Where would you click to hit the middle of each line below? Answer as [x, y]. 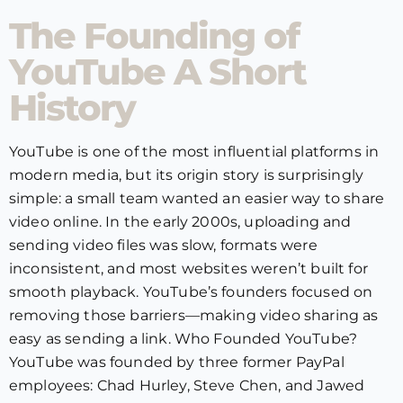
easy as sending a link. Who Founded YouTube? [184, 339]
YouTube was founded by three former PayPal [177, 362]
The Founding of [154, 36]
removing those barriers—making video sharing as [194, 315]
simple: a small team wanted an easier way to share [197, 198]
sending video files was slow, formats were [163, 245]
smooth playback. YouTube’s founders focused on [191, 292]
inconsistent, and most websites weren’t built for [188, 269]
